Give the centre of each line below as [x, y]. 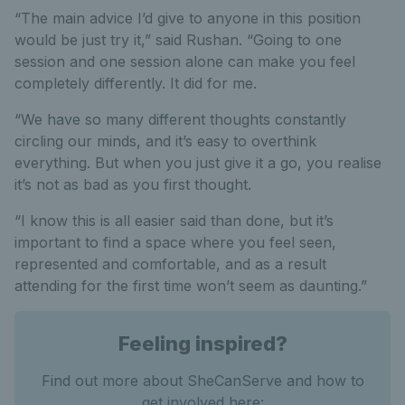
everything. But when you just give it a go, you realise [198, 163]
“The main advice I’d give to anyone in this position [188, 19]
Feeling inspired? [202, 344]
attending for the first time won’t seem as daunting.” [191, 286]
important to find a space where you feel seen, [175, 243]
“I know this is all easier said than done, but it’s [174, 221]
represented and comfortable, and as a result [170, 264]
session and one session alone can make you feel [185, 62]
